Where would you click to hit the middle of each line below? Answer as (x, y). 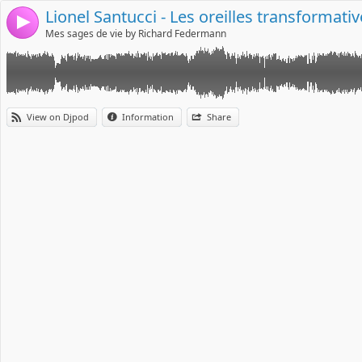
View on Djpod (58, 117)
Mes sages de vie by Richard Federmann (136, 34)
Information (148, 117)
